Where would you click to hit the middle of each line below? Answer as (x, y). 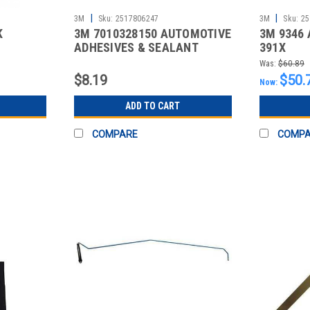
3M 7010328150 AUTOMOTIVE (153, 33)
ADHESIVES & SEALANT (136, 47)
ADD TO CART (153, 106)
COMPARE (115, 134)
